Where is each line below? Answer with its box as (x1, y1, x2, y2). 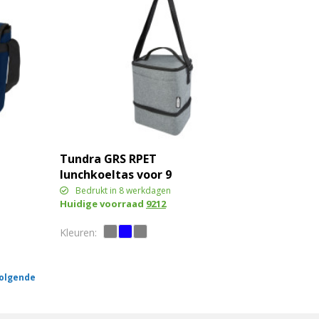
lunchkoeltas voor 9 (59, 166, 172, 182)
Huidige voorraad (59, 197, 146, 210)
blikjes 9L (59, 182, 114, 198)
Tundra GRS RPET (59, 150, 157, 167)
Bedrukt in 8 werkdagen (75, 184, 171, 197)
